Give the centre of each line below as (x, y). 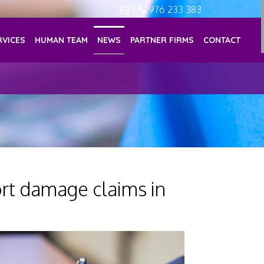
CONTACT (222, 40)
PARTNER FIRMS (162, 40)
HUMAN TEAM (62, 40)
